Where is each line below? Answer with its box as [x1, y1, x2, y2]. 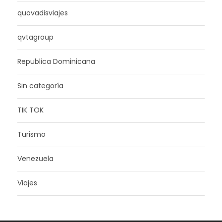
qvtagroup [17, 32, 54, 43]
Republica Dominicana [17, 56, 95, 67]
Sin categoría [17, 81, 63, 91]
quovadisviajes [17, 8, 68, 18]
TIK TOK [17, 105, 44, 115]
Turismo [17, 129, 46, 140]
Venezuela [17, 154, 54, 164]
